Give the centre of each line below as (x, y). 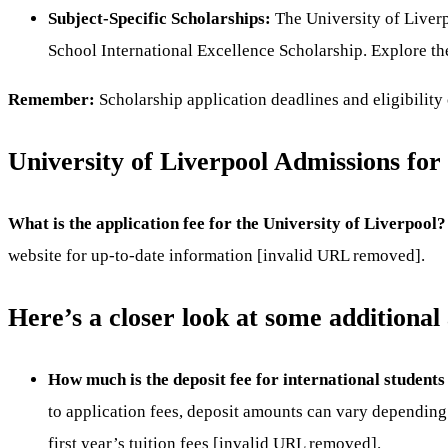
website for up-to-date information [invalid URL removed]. (216, 255)
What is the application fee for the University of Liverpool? (227, 223)
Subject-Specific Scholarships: (159, 18)
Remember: (51, 99)
